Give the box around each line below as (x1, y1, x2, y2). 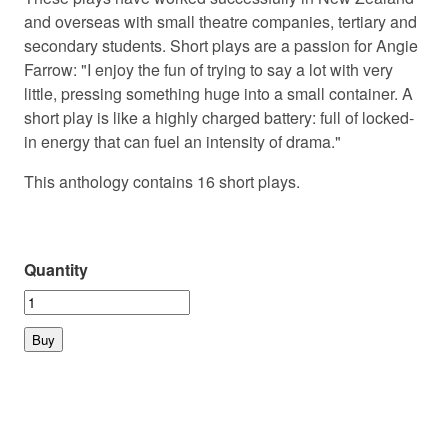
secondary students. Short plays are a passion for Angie (24, 33, 418, 57)
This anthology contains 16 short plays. (24, 169, 300, 193)
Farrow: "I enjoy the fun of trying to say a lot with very (24, 57, 393, 81)
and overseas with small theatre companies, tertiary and (24, 9, 417, 33)
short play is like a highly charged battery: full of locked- (24, 105, 414, 129)
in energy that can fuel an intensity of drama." (24, 129, 345, 153)
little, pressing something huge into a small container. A (24, 81, 413, 105)
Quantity (24, 257, 88, 281)
